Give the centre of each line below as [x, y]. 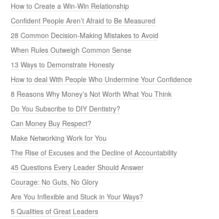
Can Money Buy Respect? [51, 123]
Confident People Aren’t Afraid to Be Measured [83, 20]
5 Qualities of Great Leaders [55, 211]
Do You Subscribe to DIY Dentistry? [66, 108]
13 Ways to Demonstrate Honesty [63, 64]
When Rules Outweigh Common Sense [71, 50]
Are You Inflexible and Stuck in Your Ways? [77, 196]
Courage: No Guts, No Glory [55, 182]
